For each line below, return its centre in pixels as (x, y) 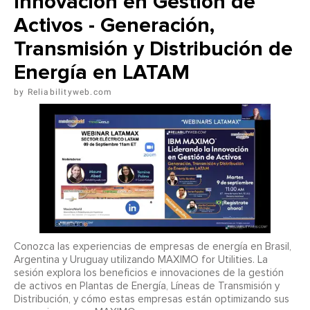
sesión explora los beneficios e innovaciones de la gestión (149, 273)
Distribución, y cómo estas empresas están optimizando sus (152, 300)
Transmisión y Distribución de (153, 48)
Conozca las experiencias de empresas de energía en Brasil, (153, 247)
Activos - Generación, (114, 25)
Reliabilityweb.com (70, 92)
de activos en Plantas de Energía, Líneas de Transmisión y (147, 286)
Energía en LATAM (102, 72)
